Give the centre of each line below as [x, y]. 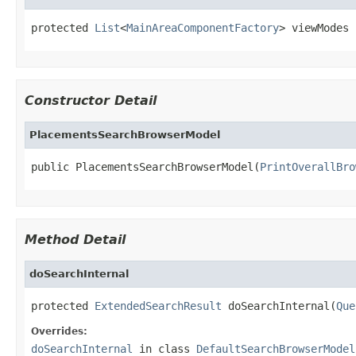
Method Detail [75, 239]
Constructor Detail [91, 100]
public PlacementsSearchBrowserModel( [145, 166]
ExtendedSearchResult [158, 306]
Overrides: [59, 331]
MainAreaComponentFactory [203, 27]
